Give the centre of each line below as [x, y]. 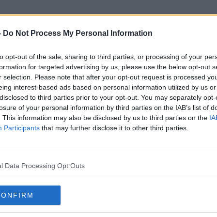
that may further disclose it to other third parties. [114, 128]
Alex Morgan [108, 67]
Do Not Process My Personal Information [78, 33]
